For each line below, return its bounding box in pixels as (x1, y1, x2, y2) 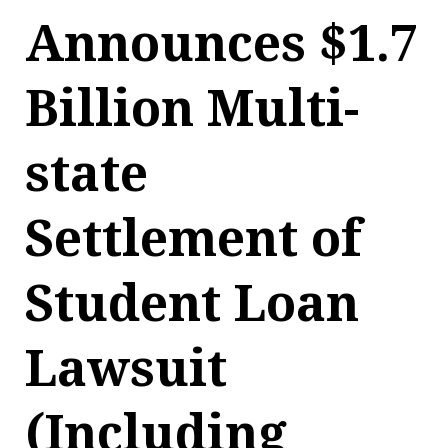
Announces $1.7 (25, 14, 418, 73)
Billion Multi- (25, 79, 359, 138)
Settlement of (25, 209, 361, 268)
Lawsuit (25, 339, 227, 398)
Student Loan (25, 274, 359, 333)
